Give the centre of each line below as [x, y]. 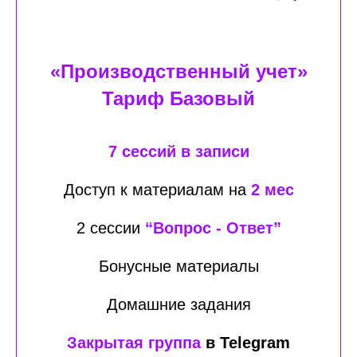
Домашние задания [178, 304]
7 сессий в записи [178, 151]
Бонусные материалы [178, 266]
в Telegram [248, 343]
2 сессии [110, 228]
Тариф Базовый [178, 98]
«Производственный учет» [178, 71]
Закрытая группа [136, 343]
